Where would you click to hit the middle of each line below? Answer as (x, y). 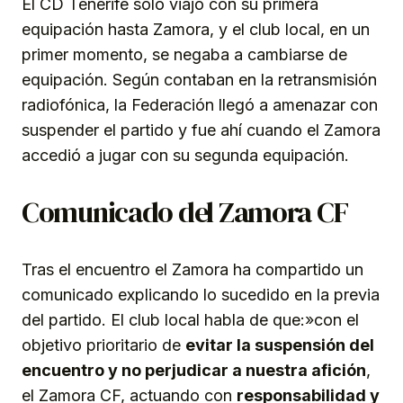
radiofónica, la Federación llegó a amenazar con (200, 104)
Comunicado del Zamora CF (185, 212)
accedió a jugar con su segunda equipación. (185, 155)
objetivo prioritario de (103, 345)
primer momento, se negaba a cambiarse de (184, 54)
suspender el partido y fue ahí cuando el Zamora (201, 130)
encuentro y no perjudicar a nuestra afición (194, 370)
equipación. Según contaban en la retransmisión (199, 79)
